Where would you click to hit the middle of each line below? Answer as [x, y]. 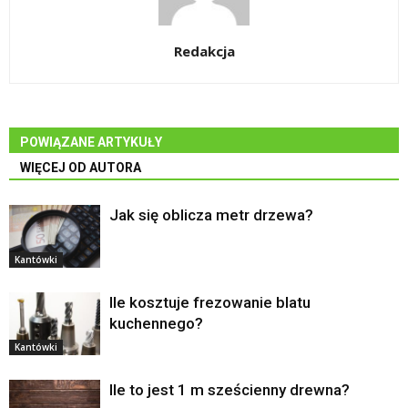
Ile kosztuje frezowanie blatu [210, 302]
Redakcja [204, 51]
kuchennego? [156, 323]
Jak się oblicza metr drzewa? [211, 214]
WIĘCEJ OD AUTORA [81, 167]
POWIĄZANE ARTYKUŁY [91, 142]
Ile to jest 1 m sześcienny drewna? [229, 389]
